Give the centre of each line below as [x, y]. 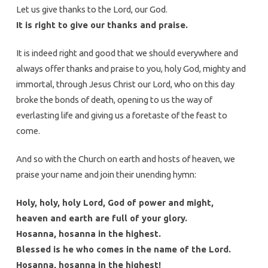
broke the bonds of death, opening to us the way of [114, 100]
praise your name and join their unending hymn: [106, 175]
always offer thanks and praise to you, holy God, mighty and [131, 69]
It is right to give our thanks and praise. [102, 25]
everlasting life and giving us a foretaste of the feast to [121, 115]
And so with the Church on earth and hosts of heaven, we [125, 159]
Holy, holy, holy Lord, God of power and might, [115, 203]
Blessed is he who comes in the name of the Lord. [123, 249]
